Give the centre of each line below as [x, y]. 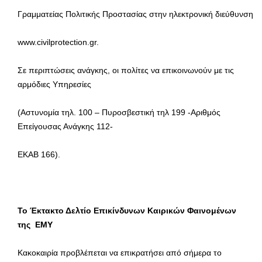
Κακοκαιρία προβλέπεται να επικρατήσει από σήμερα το [120, 252]
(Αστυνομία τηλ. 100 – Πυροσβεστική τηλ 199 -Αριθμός [119, 112]
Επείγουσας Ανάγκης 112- [65, 126]
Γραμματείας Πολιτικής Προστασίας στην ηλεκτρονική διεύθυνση [135, 14]
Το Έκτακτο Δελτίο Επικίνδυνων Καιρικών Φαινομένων [127, 210]
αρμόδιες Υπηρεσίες [54, 84]
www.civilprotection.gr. [58, 42]
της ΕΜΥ [35, 224]
